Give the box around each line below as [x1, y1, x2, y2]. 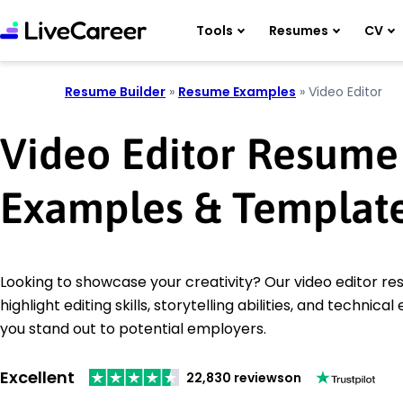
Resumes [269, 21, 328, 40]
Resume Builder [65, 83, 166, 101]
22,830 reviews [186, 368, 284, 387]
